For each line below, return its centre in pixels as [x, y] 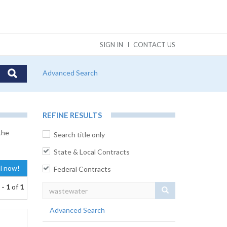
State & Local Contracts [91, 152]
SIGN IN [111, 45]
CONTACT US [154, 45]
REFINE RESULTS [72, 115]
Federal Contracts [82, 169]
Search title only [79, 135]
